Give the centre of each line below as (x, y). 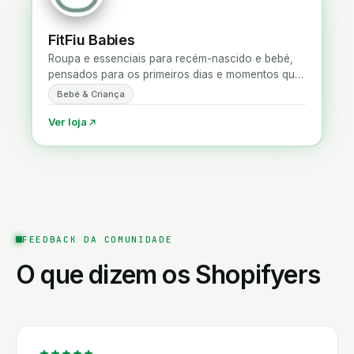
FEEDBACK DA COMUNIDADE (98, 239)
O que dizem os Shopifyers (168, 275)
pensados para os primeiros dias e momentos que (175, 74)
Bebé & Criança (91, 94)
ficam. (63, 90)
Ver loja (68, 122)
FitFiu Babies (92, 40)
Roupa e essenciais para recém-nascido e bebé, (171, 58)
